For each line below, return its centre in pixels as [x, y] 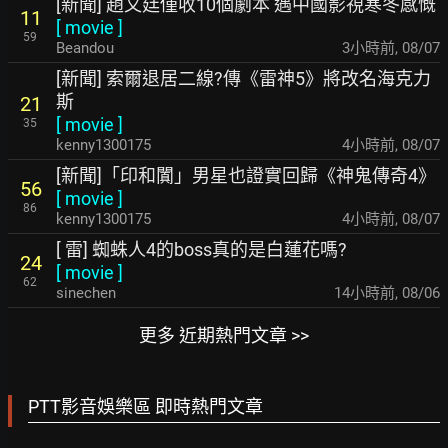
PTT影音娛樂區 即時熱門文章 [145, 406]
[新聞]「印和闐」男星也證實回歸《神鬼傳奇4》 [246, 175]
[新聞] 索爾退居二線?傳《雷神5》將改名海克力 [243, 78]
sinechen [86, 293]
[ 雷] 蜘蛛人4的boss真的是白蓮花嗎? [201, 249]
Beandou [85, 48]
